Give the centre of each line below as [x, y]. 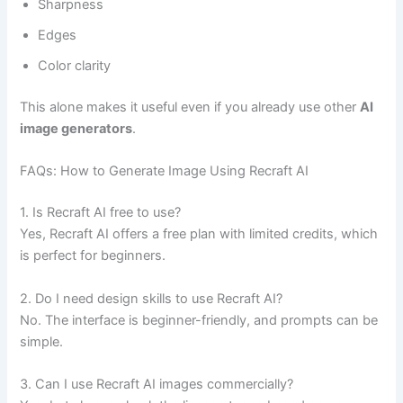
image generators [76, 129]
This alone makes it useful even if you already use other [190, 107]
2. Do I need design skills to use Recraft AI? [152, 298]
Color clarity [75, 66]
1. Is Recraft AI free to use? [101, 213]
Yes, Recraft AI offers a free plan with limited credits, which [199, 234]
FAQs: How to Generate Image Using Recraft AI [165, 171]
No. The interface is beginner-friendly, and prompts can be [199, 320]
